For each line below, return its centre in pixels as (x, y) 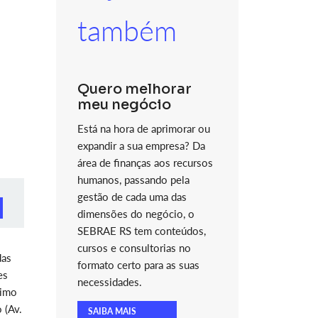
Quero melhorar (134, 89)
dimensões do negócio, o (136, 214)
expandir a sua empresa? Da (141, 146)
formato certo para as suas (138, 265)
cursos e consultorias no (134, 248)
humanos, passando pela (133, 180)
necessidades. (109, 282)
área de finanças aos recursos (145, 163)
